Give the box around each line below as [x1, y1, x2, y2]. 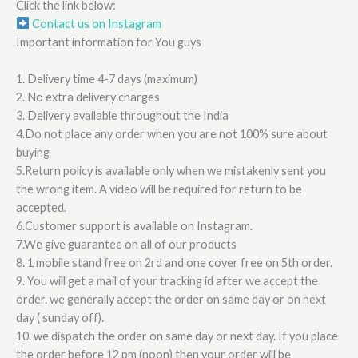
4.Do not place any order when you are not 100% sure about [16, 126, 328, 141]
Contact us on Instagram [29, 16, 161, 30]
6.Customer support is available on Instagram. [16, 218, 253, 233]
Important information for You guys [16, 34, 201, 49]
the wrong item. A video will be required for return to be [16, 181, 302, 196]
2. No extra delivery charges [16, 89, 160, 104]
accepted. [16, 200, 66, 214]
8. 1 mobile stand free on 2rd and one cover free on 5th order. [16, 255, 332, 269]
